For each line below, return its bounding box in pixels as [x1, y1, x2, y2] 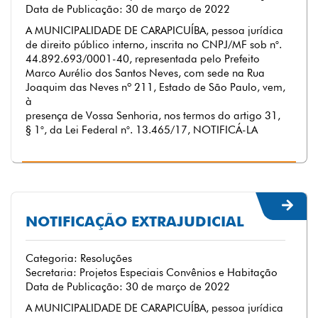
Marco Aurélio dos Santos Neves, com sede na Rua [26, 67, 265, 79]
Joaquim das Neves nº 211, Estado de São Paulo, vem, [26, 81, 285, 94]
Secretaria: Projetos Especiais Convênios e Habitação [26, 266, 278, 279]
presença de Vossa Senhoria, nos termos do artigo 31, [26, 109, 280, 122]
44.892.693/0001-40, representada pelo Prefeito [26, 53, 260, 65]
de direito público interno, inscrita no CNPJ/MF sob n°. [26, 38, 282, 51]
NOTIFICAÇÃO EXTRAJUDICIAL [26, 213, 244, 230]
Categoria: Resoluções [26, 252, 132, 265]
